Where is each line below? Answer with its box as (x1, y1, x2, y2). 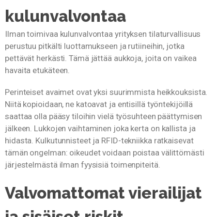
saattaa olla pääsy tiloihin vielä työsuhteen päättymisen (5, 111, 202, 122)
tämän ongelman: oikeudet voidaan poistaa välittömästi (5, 148, 204, 158)
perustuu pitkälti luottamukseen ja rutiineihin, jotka (5, 41, 185, 51)
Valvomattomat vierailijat (5, 183, 202, 202)
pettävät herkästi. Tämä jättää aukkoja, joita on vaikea (5, 53, 197, 63)
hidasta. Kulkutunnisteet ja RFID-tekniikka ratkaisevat (5, 136, 194, 146)
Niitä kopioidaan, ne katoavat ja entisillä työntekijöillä (5, 99, 193, 109)
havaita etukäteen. (5, 65, 70, 76)
